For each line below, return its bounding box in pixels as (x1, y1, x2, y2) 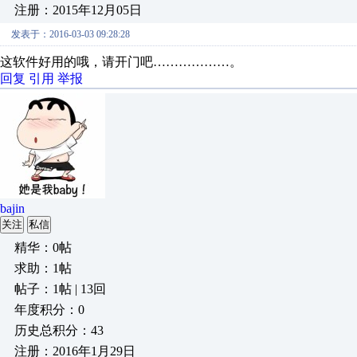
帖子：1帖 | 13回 (14, 282, 106, 296)
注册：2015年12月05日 (14, 3, 142, 17)
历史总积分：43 (14, 324, 104, 337)
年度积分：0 (14, 303, 84, 316)
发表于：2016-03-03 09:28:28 (11, 29, 130, 40)
